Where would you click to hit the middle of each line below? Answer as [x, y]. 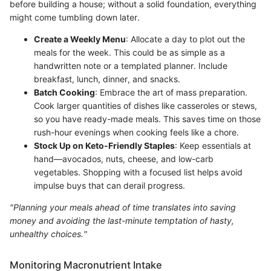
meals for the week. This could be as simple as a [129, 52]
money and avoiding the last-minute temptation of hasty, [122, 220]
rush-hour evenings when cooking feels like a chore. [136, 132]
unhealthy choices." [48, 233]
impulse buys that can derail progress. [109, 185]
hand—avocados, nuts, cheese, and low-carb [124, 158]
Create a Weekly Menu [80, 39]
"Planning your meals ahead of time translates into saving [123, 207]
